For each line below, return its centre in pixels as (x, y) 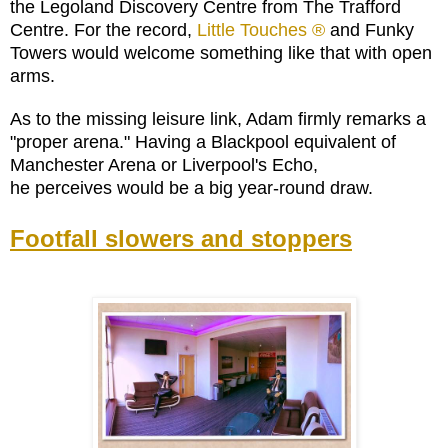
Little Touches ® (261, 30)
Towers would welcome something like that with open (221, 53)
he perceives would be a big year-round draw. (194, 188)
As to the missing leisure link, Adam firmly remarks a (218, 119)
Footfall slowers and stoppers (181, 239)
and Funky (369, 30)
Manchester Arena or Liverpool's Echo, (164, 165)
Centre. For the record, (103, 30)
